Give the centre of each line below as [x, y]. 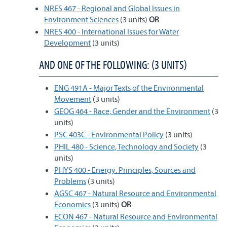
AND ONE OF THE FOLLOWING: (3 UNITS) [113, 65]
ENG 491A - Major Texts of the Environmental [129, 88]
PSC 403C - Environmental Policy [109, 134]
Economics [72, 204]
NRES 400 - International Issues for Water [111, 31]
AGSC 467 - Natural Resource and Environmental [135, 193]
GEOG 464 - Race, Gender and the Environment [132, 111]
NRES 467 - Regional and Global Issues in [112, 8]
